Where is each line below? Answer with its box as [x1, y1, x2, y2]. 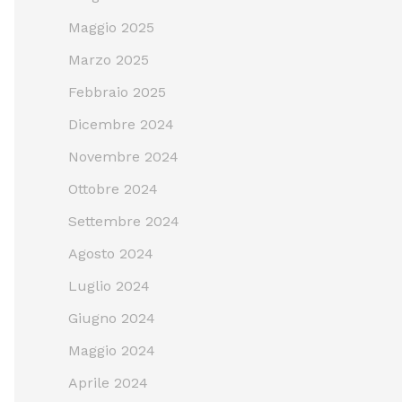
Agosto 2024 [68, 244, 153, 262]
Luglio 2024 [68, 276, 150, 294]
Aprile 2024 [68, 373, 148, 391]
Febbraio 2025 [68, 83, 166, 100]
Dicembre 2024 [68, 115, 174, 133]
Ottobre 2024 [68, 179, 158, 197]
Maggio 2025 [68, 18, 154, 36]
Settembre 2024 [68, 212, 179, 230]
